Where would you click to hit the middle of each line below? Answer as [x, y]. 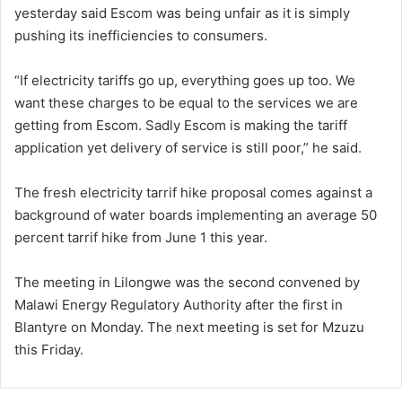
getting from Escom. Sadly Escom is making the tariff [181, 125]
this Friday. [49, 349]
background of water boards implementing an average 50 [196, 214]
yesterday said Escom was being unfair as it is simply [182, 13]
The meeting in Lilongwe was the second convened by [187, 282]
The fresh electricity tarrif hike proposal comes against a [193, 192]
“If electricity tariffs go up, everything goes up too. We [185, 80]
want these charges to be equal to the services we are [186, 102]
